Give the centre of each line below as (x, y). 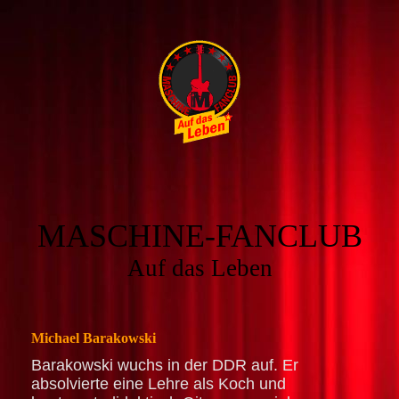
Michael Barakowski (94, 338)
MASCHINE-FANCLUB (199, 236)
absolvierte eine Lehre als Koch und (159, 384)
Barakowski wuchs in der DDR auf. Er (165, 366)
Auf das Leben (199, 268)
